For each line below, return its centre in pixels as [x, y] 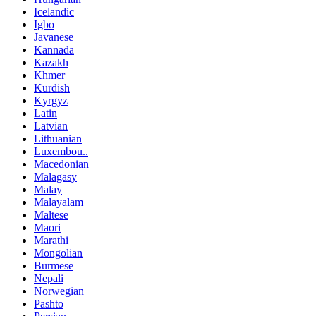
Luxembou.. [61, 152]
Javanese [54, 37]
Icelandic [54, 12]
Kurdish [52, 88]
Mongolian [58, 253]
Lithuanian [58, 139]
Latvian [51, 126]
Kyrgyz [51, 101]
